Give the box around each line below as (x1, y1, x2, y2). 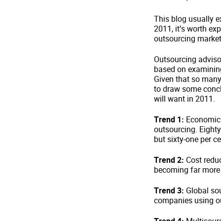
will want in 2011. (154, 93, 215, 104)
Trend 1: (154, 114, 186, 125)
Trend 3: (154, 185, 186, 196)
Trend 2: (154, 154, 184, 165)
